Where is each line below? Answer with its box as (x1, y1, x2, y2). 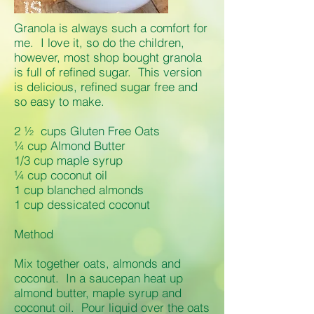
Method (14, 226, 53, 241)
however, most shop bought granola (14, 50, 202, 64)
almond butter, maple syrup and (14, 285, 182, 300)
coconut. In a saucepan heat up (14, 271, 183, 285)
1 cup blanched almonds (14, 182, 144, 197)
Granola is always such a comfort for (14, 20, 207, 35)
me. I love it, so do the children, (14, 35, 184, 50)
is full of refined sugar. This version (14, 64, 202, 79)
